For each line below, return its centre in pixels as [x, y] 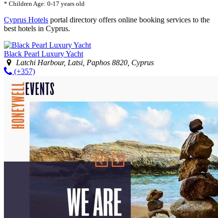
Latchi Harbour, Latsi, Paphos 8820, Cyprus [85, 62]
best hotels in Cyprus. [37, 28]
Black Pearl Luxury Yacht [44, 54]
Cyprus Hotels [26, 19]
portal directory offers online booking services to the [129, 19]
